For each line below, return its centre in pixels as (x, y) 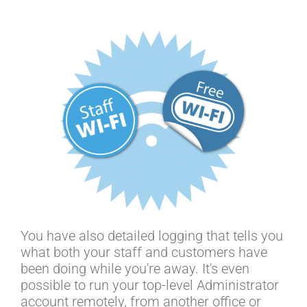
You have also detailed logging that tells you (152, 236)
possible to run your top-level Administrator (150, 285)
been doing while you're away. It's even (135, 269)
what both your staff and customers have (144, 253)
